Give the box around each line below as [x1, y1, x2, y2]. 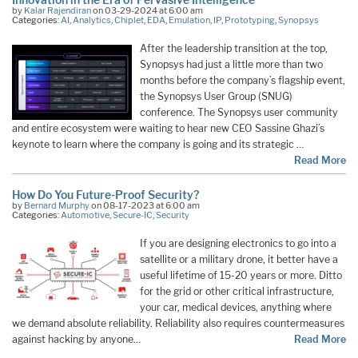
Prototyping [225, 14, 275, 26]
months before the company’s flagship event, [140, 74, 345, 87]
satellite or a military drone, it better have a [140, 253, 338, 266]
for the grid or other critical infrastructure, [140, 285, 334, 298]
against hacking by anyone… [12, 333, 141, 346]
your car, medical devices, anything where [140, 301, 332, 314]
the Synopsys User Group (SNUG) [140, 90, 292, 103]
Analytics [73, 14, 111, 26]
